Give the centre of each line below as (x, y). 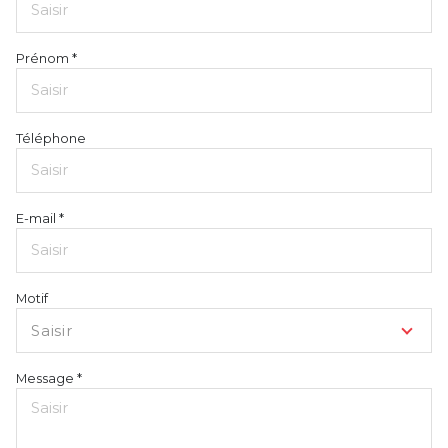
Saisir (52, 330)
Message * (49, 378)
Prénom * (46, 58)
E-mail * (40, 218)
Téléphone (51, 138)
